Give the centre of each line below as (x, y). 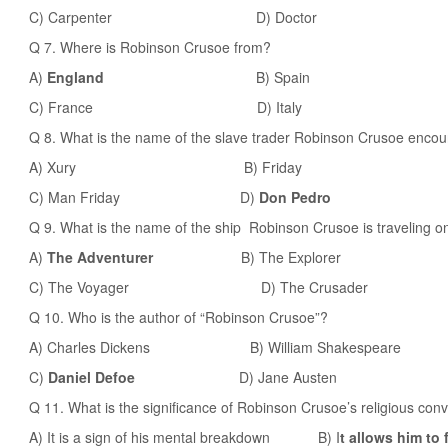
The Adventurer (114, 257)
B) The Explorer (261, 257)
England (81, 77)
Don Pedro (295, 197)
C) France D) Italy (165, 107)
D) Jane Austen (288, 377)
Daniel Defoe (143, 377)
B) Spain (213, 77)
